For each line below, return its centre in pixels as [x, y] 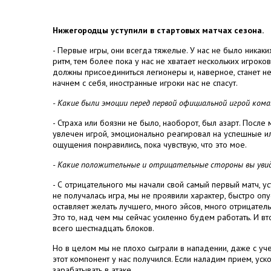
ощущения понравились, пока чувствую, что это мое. [150, 145]
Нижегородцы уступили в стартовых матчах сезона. [158, 30]
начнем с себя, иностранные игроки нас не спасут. [145, 83]
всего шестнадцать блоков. [103, 228]
